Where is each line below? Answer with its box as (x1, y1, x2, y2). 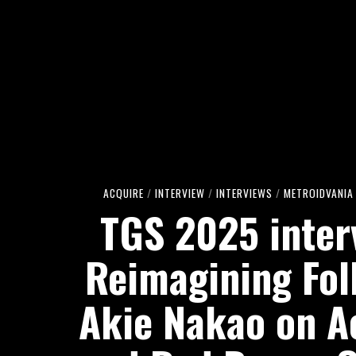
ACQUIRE (103, 184, 144, 201)
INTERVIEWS (215, 184, 273, 201)
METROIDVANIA (283, 184, 354, 201)
